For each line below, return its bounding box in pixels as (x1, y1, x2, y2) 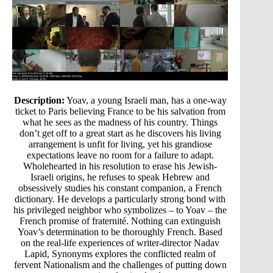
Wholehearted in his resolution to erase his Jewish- (23, 161, 218, 172)
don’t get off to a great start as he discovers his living (19, 128, 221, 139)
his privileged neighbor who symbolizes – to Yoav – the (13, 205, 227, 216)
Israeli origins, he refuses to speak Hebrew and (30, 172, 210, 183)
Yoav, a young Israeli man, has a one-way (64, 95, 227, 106)
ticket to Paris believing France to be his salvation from (15, 106, 225, 117)
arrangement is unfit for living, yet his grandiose (28, 139, 212, 150)
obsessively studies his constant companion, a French (18, 183, 222, 194)
